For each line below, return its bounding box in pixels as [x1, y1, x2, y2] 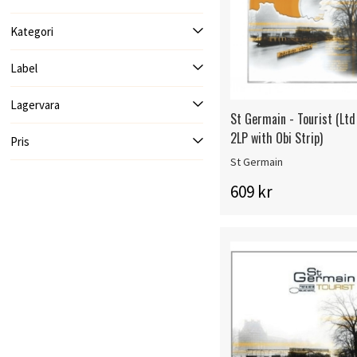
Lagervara [10, 97, 61, 112]
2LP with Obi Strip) [230, 128, 324, 148]
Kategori [10, 24, 54, 39]
